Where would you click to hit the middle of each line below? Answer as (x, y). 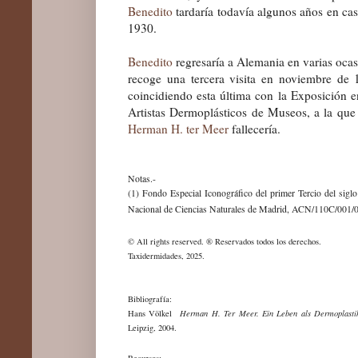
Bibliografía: (150, 298)
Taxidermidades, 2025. (166, 255)
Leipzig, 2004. (152, 327)
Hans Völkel (154, 313)
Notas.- (142, 178)
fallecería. (255, 128)
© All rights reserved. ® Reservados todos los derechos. (225, 241)
